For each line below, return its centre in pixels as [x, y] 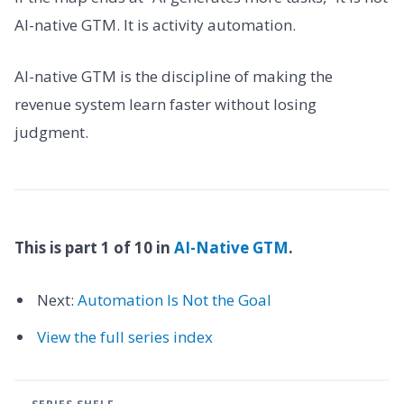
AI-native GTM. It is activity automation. [155, 25]
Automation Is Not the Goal [174, 299]
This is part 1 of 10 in [94, 248]
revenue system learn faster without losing [165, 105]
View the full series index [124, 337]
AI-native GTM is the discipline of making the [174, 77]
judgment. [51, 133]
